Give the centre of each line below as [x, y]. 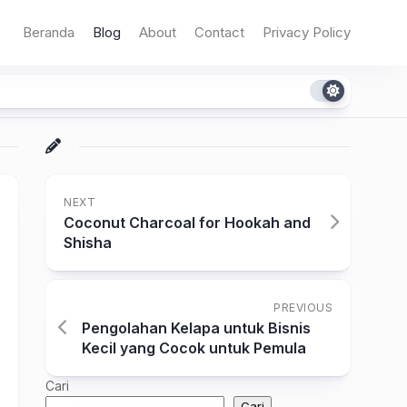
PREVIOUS [303, 308]
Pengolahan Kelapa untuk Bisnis [196, 328]
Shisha [88, 243]
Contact [219, 32]
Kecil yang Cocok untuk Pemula [194, 348]
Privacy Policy [307, 32]
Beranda [49, 32]
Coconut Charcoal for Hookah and [187, 223]
